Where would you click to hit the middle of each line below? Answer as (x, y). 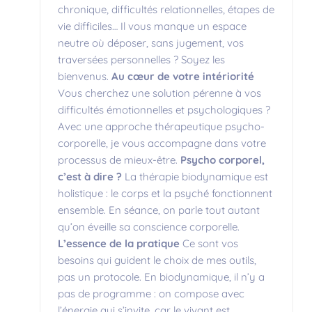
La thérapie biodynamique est (195, 176)
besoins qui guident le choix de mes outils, (157, 260)
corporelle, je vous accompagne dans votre (162, 143)
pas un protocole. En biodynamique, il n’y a (161, 276)
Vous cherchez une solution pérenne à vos (159, 93)
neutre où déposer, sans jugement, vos (151, 42)
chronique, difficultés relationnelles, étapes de (166, 9)
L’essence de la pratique (119, 243)
